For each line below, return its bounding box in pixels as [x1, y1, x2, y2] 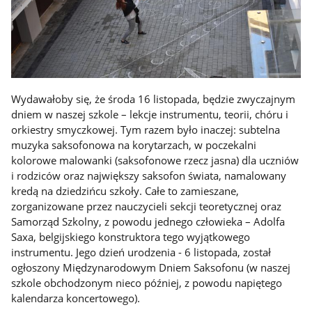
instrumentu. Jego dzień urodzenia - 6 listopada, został [11, 245, 272, 260]
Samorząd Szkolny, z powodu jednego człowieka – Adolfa [11, 214, 286, 229]
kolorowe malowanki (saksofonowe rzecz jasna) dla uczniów [11, 153, 299, 168]
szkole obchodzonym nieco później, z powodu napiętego [11, 276, 283, 290]
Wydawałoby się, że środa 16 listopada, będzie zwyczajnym [11, 92, 296, 107]
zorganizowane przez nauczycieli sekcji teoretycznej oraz [11, 199, 282, 214]
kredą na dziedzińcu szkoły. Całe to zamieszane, [11, 184, 240, 198]
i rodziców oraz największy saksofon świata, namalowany [11, 169, 287, 183]
